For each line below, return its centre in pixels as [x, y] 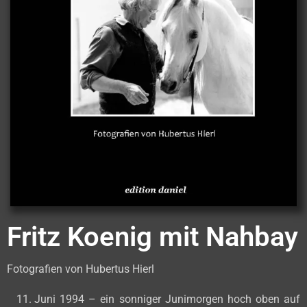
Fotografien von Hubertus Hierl [81, 269]
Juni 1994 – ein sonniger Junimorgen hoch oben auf [167, 299]
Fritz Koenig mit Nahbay [152, 237]
